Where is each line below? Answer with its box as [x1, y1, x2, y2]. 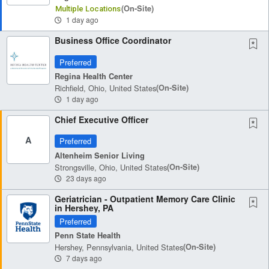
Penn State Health [55, 230, 121, 241]
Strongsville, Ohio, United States [55, 161, 167, 173]
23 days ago [64, 172, 106, 183]
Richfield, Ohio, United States [55, 82, 156, 94]
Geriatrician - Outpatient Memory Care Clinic [55, 192, 235, 205]
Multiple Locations [55, 4, 121, 13]
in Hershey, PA [55, 201, 113, 214]
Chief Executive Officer [55, 113, 148, 126]
